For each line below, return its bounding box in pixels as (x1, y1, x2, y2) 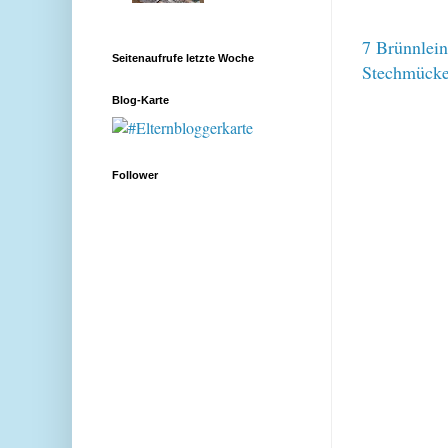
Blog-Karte (112, 94, 169, 107)
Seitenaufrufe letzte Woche (112, 52, 254, 65)
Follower (112, 169, 158, 182)
